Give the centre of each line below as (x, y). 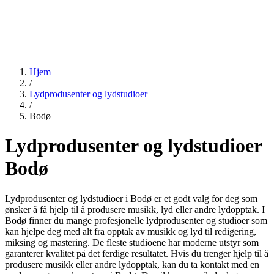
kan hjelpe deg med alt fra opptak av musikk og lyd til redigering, (131, 231)
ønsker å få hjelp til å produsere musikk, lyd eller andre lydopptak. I (135, 209)
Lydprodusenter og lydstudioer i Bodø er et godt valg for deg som (131, 198)
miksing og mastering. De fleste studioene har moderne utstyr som (132, 242)
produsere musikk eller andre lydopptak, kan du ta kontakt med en (132, 264)
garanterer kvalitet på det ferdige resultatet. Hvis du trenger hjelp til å (137, 253)
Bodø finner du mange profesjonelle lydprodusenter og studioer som (136, 220)
